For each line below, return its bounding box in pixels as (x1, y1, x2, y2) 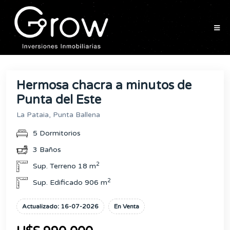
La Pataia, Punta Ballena (16, 110, 100, 119)
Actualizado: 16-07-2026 (22, 202, 99, 210)
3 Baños (33, 145, 61, 155)
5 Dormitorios (33, 129, 81, 138)
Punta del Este (16, 92, 102, 107)
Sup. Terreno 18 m (33, 162, 96, 171)
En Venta (114, 202, 139, 210)
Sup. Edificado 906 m (33, 178, 107, 187)
